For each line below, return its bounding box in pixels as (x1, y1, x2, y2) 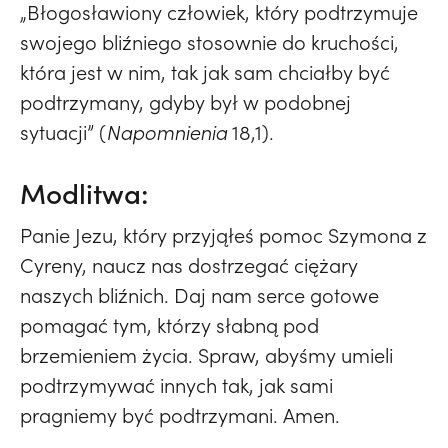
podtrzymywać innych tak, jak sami (20, 372, 333, 399)
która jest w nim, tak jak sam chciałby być (20, 59, 390, 86)
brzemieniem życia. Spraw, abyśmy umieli (20, 342, 393, 369)
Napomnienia (106, 119, 227, 146)
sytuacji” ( (20, 119, 106, 146)
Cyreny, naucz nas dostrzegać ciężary (20, 252, 358, 279)
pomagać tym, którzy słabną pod (20, 312, 319, 339)
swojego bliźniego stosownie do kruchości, (20, 29, 399, 56)
